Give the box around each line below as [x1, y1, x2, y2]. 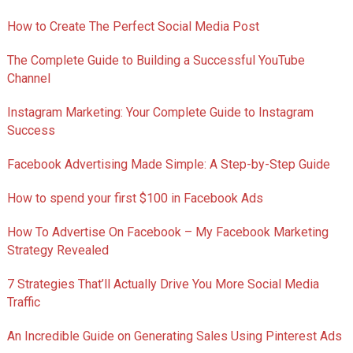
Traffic [6, 295, 40, 310]
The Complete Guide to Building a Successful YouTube [6, 53, 305, 69]
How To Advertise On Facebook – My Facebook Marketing [6, 225, 329, 240]
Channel [6, 71, 50, 87]
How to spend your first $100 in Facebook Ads [6, 191, 263, 206]
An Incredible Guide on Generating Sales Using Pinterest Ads [6, 329, 342, 344]
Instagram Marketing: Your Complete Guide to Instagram [6, 105, 314, 121]
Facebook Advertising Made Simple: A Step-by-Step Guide [6, 157, 330, 173]
